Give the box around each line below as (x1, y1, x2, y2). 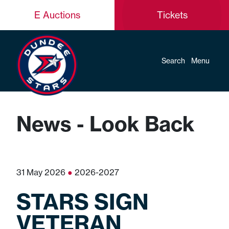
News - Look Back (16, 111, 195, 137)
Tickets (156, 9, 188, 21)
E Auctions (34, 9, 80, 21)
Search (162, 56, 185, 65)
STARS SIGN (16, 188, 149, 215)
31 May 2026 (16, 167, 67, 177)
